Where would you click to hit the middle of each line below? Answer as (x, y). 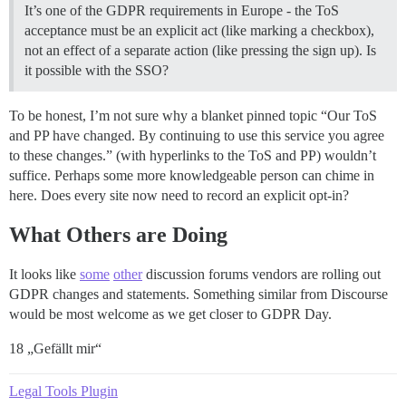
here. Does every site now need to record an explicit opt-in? (179, 195)
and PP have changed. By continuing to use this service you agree (197, 135)
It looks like (44, 274)
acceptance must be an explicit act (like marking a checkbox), (199, 30)
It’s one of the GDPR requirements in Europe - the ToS (182, 10)
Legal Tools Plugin (63, 391)
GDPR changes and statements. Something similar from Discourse (198, 294)
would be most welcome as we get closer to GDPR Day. (170, 314)
